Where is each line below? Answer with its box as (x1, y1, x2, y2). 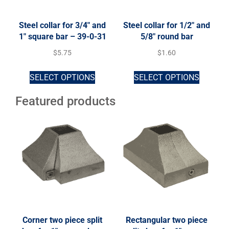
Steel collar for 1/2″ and (123, 20, 210, 30)
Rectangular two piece (126, 215, 208, 225)
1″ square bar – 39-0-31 (18, 31, 106, 41)
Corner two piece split (22, 215, 102, 225)
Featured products (15, 94, 116, 108)
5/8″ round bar (140, 31, 193, 41)
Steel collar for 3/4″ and (19, 20, 106, 30)
